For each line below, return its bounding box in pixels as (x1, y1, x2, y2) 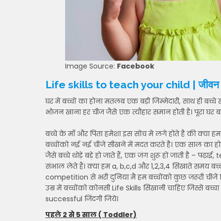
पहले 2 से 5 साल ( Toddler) (45, 210, 137, 220)
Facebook (117, 61, 154, 71)
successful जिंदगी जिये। (45, 194, 118, 204)
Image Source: (65, 61, 117, 71)
